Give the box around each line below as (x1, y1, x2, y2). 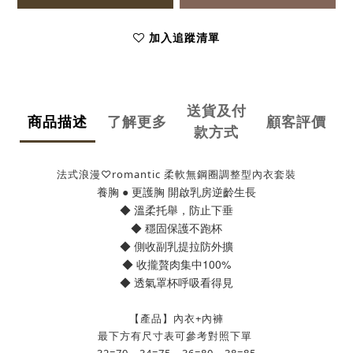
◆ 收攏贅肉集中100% (122, 256, 231, 273)
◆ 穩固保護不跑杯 (131, 220, 222, 236)
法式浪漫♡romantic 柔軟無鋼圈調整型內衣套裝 (57, 167, 296, 182)
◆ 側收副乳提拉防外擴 (120, 238, 233, 255)
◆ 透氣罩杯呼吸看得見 (120, 274, 233, 291)
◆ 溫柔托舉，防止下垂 (120, 202, 233, 218)
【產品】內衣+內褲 (129, 311, 224, 326)
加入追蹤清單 (149, 30, 220, 46)
